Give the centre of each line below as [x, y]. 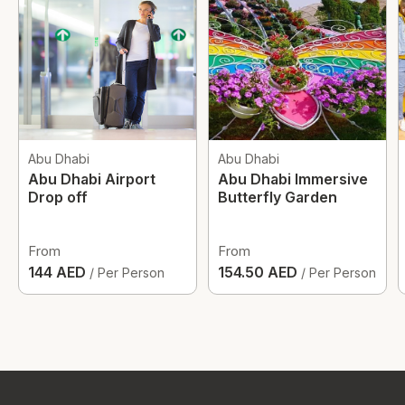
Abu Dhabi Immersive [293, 179]
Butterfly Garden [278, 197]
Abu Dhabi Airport [92, 179]
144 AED [59, 272]
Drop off [58, 197]
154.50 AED [259, 272]
